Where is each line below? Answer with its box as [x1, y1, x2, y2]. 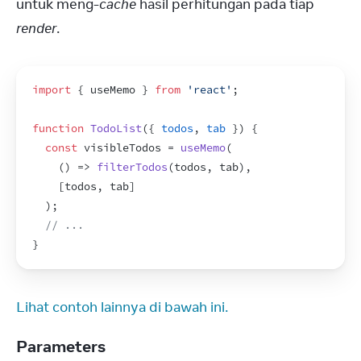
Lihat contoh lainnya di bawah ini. [16, 298, 228, 316]
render [16, 19, 56, 37]
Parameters [16, 336, 109, 356]
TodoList [90, 122, 142, 135]
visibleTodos [84, 141, 161, 155]
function [32, 122, 84, 135]
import [32, 83, 71, 97]
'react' [187, 83, 232, 97]
